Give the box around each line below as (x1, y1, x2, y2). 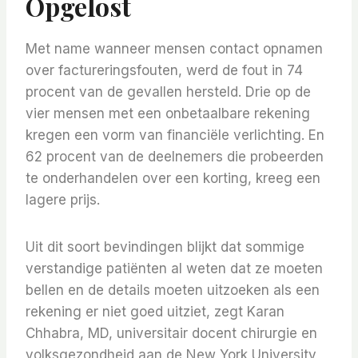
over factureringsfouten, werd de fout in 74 (26, 62, 303, 79)
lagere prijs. (26, 192, 100, 209)
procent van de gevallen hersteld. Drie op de (26, 84, 311, 101)
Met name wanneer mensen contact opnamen (26, 41, 323, 58)
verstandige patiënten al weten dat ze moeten (26, 261, 323, 277)
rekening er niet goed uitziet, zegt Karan (26, 304, 284, 320)
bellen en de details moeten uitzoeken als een (26, 282, 320, 299)
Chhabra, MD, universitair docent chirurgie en (26, 325, 317, 342)
